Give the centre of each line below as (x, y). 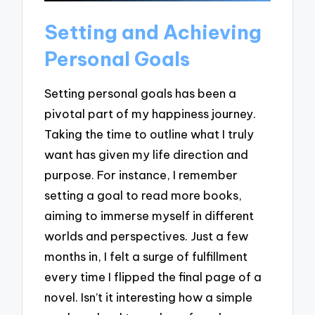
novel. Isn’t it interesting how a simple (149, 297)
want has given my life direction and (147, 155)
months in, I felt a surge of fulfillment (146, 257)
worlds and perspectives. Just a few (147, 236)
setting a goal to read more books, (143, 195)
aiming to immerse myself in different (149, 216)
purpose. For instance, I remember (141, 175)
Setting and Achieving (153, 32)
